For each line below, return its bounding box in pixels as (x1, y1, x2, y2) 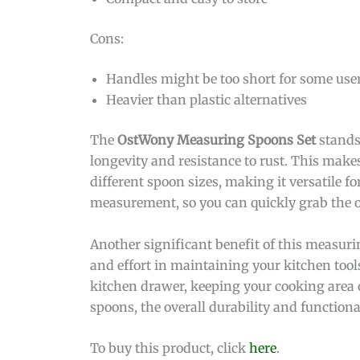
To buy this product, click (90, 340, 249, 357)
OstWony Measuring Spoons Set (117, 131, 316, 148)
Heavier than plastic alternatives (106, 91, 307, 108)
